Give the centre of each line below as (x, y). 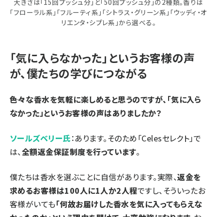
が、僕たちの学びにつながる (79, 73)
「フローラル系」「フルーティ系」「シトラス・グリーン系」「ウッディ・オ (108, 12)
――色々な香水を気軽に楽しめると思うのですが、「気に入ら (106, 99)
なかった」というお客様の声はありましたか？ (86, 113)
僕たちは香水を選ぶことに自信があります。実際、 (94, 177)
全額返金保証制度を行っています (79, 151)
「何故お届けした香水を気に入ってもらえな (129, 204)
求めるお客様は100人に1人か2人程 (74, 190)
